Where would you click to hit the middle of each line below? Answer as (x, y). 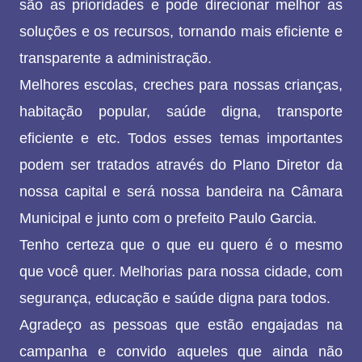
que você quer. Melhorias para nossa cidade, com (181, 272)
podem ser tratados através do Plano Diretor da (181, 165)
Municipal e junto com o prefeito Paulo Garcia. (168, 219)
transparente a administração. (116, 59)
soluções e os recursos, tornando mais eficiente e (181, 32)
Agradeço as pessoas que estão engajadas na (181, 325)
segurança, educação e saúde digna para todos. (175, 299)
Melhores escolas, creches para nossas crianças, (181, 85)
